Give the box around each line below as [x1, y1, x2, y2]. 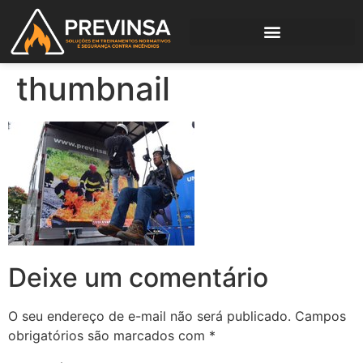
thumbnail [16, 69, 170, 109]
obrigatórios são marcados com [8, 327, 209, 344]
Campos [295, 307, 346, 324]
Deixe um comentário [8, 261, 268, 293]
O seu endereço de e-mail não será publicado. [8, 307, 291, 324]
